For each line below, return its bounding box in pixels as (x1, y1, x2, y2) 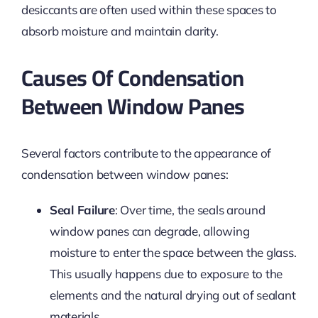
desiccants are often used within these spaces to (21, 1, 277, 17)
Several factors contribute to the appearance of (21, 145, 271, 160)
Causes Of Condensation (21, 57, 244, 99)
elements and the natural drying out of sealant (49, 287, 296, 302)
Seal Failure (49, 202, 115, 217)
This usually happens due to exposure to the (49, 265, 283, 281)
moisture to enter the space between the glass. (49, 244, 297, 260)
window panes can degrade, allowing (49, 223, 250, 238)
